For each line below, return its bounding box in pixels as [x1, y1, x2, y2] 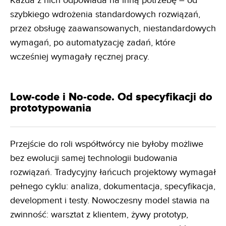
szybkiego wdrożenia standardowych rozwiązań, [10, 9, 200, 20]
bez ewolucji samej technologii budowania [10, 152, 178, 163]
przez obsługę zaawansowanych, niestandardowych [10, 23, 216, 34]
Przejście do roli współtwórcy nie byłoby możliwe [10, 138, 203, 149]
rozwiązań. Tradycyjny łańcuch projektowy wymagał [10, 166, 216, 178]
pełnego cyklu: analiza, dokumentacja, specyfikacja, [10, 181, 215, 192]
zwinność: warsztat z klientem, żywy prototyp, [10, 209, 188, 220]
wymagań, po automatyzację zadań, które [10, 37, 176, 48]
